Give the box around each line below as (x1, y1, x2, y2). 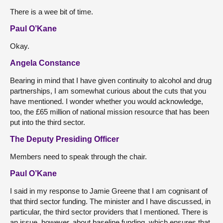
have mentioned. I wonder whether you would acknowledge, (10, 97, 203, 106)
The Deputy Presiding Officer (10, 134, 119, 143)
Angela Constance (10, 58, 80, 67)
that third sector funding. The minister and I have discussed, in (10, 197, 211, 206)
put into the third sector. (10, 117, 85, 126)
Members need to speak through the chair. (10, 152, 147, 161)
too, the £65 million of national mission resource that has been (10, 107, 209, 116)
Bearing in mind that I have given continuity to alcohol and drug (10, 76, 212, 85)
